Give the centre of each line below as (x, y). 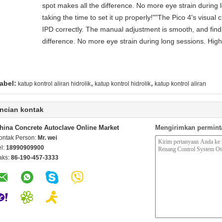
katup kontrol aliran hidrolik (54, 84)
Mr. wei (47, 138)
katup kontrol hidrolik (123, 84)
